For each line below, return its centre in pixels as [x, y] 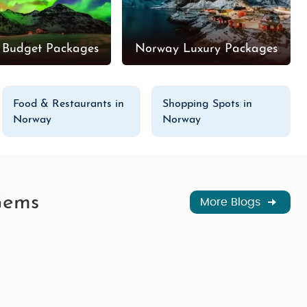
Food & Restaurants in [68, 104]
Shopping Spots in [208, 104]
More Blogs [232, 202]
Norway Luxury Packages [206, 49]
